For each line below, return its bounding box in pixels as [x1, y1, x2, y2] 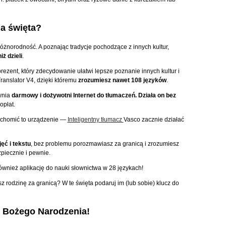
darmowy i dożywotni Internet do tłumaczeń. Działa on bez [11, 91, 176, 99]
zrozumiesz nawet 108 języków [78, 76, 166, 84]
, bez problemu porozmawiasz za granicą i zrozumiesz [30, 140, 179, 147]
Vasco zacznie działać [123, 116, 184, 123]
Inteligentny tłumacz [67, 116, 124, 123]
